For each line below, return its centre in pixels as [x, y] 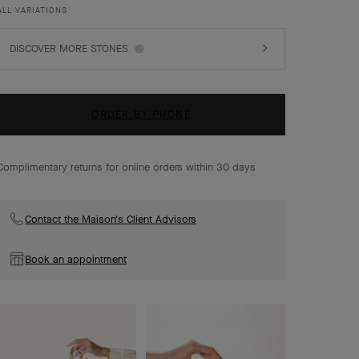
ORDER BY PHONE [141, 114]
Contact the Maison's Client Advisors [111, 219]
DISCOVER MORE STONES [69, 48]
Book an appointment [76, 259]
